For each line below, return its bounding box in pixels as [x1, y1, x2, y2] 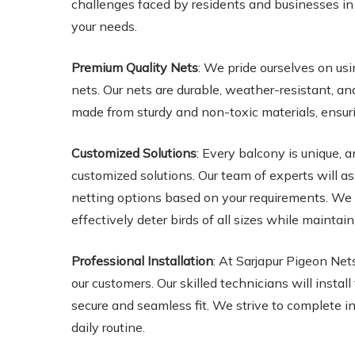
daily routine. [71, 319, 146, 335]
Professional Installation [71, 253, 214, 269]
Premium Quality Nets [71, 59, 199, 75]
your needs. [71, 18, 138, 34]
